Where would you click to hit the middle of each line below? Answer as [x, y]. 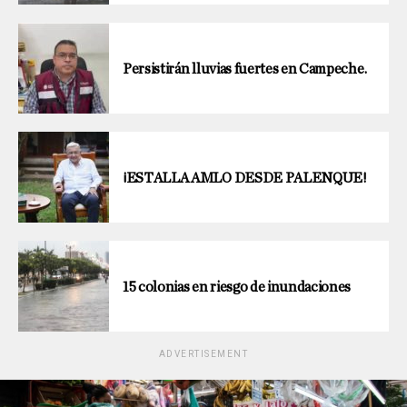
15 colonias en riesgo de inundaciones [237, 287]
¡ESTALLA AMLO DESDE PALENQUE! [245, 178]
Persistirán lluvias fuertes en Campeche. [245, 69]
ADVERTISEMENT [203, 353]
